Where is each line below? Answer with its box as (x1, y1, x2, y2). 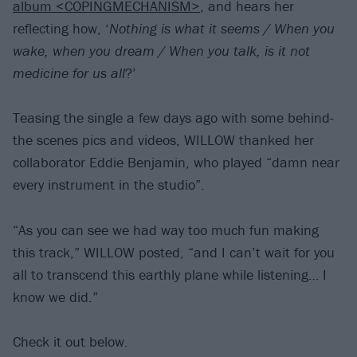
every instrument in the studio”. (13, 175, 205, 194)
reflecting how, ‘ (13, 18, 109, 37)
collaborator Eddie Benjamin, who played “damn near (13, 153, 339, 172)
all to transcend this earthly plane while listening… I (13, 265, 327, 284)
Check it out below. (13, 332, 128, 351)
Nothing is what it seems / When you (109, 18, 335, 37)
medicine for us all (13, 63, 125, 82)
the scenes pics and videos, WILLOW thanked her (13, 131, 314, 150)
